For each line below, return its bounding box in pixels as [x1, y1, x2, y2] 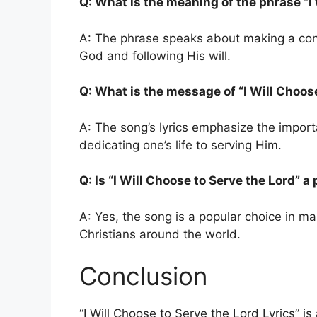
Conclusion [79, 261, 207, 292]
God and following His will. [79, 48, 231, 63]
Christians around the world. [79, 226, 241, 241]
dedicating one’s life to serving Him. [79, 137, 282, 152]
